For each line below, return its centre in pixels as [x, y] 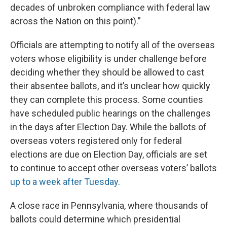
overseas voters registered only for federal [96, 141]
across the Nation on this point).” [75, 21]
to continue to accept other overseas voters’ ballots [113, 168]
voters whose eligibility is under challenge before [108, 59]
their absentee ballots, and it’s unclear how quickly [110, 86]
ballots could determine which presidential [95, 219]
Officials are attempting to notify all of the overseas [112, 45]
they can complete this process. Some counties [107, 100]
